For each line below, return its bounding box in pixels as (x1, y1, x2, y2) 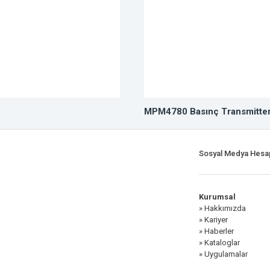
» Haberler (198, 227, 234, 236)
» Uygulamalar (198, 250, 248, 259)
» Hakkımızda (198, 204, 246, 213)
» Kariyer (198, 215, 228, 224)
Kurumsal (198, 192, 236, 201)
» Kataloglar (198, 238, 240, 247)
